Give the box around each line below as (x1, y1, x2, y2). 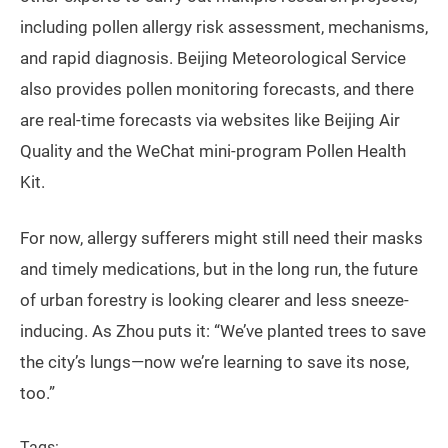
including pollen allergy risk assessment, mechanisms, (20, 17, 428, 38)
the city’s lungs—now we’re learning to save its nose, (20, 352, 409, 373)
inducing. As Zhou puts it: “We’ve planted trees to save (20, 321, 426, 342)
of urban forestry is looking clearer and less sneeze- (20, 290, 409, 311)
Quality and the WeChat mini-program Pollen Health (20, 141, 406, 162)
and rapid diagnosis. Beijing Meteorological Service (20, 48, 406, 69)
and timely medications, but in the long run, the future (20, 259, 418, 280)
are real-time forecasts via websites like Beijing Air (20, 110, 400, 131)
